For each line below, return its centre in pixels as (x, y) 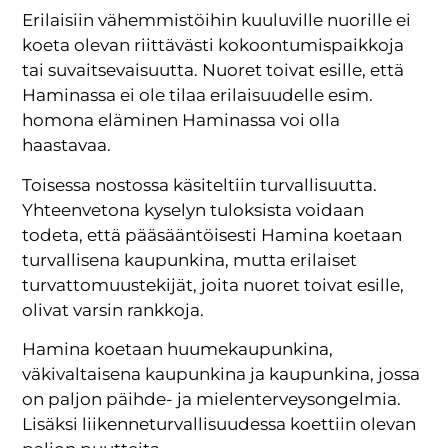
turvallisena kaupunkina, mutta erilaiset (190, 259)
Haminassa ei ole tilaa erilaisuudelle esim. (198, 95)
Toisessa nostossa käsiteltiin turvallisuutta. (200, 184)
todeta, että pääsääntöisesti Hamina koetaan (212, 234)
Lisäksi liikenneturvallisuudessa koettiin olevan (219, 424)
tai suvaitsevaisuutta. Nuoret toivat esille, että (213, 70)
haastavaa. (67, 145)
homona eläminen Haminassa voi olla (181, 120)
